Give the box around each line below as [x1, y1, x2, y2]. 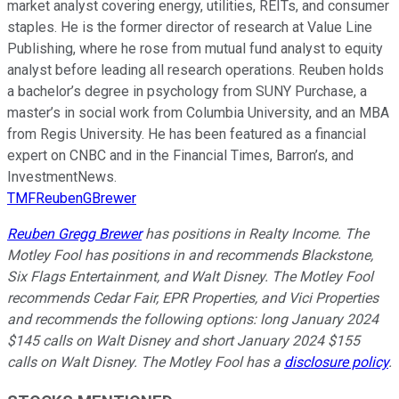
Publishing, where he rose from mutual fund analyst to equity [7, 39, 383, 57]
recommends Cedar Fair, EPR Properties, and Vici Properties [7, 289, 379, 306]
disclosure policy [284, 353, 388, 370]
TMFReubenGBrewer [7, 189, 136, 207]
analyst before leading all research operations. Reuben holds [7, 61, 384, 78]
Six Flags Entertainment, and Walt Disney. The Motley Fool [7, 267, 373, 285]
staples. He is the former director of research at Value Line [7, 18, 372, 36]
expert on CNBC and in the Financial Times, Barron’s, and [7, 146, 354, 164]
